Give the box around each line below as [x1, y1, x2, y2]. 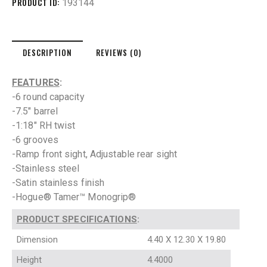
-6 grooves [12, 134, 58, 146]
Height [16, 254, 52, 266]
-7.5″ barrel [12, 105, 58, 117]
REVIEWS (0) [96, 46, 142, 59]
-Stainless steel [12, 163, 80, 175]
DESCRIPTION [23, 46, 72, 59]
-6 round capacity [12, 91, 85, 103]
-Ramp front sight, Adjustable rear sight [12, 148, 177, 160]
